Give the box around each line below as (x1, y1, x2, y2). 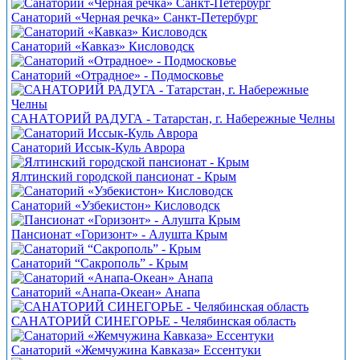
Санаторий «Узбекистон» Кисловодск (11, 198, 220, 213)
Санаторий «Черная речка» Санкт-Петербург (11, 10, 258, 25)
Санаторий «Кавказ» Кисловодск (11, 39, 194, 54)
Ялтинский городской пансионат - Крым (11, 170, 236, 184)
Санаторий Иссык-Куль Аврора (11, 141, 185, 155)
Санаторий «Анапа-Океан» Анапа (11, 285, 200, 300)
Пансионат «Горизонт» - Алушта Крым (11, 227, 227, 242)
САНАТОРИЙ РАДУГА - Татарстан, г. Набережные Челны (11, 112, 335, 126)
